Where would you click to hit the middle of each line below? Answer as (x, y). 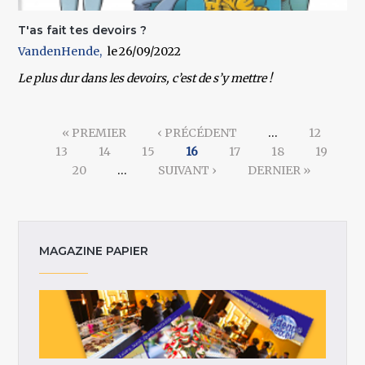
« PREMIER (94, 132)
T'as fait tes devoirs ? (83, 30)
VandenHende (59, 51)
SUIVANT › (187, 170)
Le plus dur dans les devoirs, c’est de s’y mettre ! (145, 78)
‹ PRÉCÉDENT (197, 132)
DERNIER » (279, 170)
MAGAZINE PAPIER (94, 251)
